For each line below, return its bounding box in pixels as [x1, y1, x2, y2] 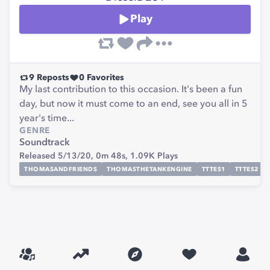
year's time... [19, 114, 74, 124]
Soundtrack [19, 138, 70, 148]
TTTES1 [201, 166, 225, 172]
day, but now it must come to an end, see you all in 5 [19, 99, 248, 109]
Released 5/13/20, [19, 152, 96, 160]
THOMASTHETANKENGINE [107, 166, 192, 172]
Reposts [34, 74, 69, 82]
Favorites [84, 74, 124, 82]
